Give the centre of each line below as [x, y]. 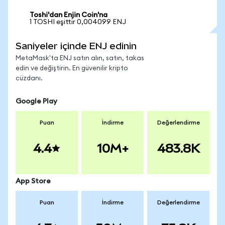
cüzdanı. [29, 79]
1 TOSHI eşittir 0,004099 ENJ [78, 22]
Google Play [36, 101]
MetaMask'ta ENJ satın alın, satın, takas [80, 59]
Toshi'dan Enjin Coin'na [69, 15]
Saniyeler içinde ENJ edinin [76, 46]
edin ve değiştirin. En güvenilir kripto [72, 69]
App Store [33, 181]
